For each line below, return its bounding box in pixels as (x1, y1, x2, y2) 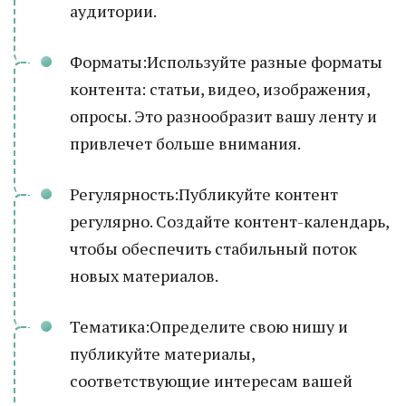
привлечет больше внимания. (70, 132, 301, 154)
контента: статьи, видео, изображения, (70, 78, 370, 100)
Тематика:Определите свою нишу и (70, 315, 348, 337)
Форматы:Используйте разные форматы (70, 51, 382, 72)
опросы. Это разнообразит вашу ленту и (70, 105, 377, 127)
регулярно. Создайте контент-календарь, (70, 210, 389, 232)
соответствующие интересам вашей (70, 370, 353, 391)
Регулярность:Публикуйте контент (70, 183, 338, 205)
